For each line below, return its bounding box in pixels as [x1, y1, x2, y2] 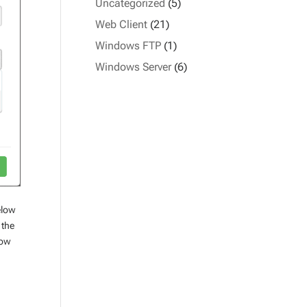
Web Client [95, 18, 148, 31]
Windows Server [95, 60, 172, 73]
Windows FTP [95, 39, 162, 52]
